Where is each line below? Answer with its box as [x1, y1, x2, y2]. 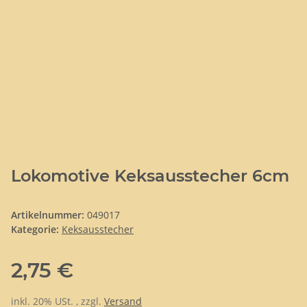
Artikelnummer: [11, 208, 87, 221]
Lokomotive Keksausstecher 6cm [11, 165, 289, 186]
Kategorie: [11, 222, 62, 236]
